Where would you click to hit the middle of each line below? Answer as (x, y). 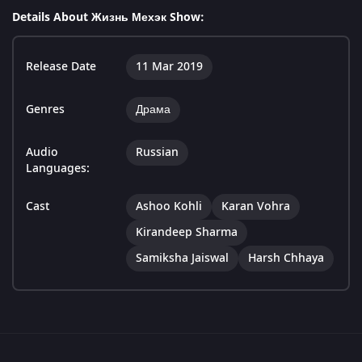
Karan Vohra (256, 207)
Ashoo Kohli (169, 207)
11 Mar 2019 (169, 67)
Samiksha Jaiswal (182, 259)
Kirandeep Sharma (187, 233)
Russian (157, 153)
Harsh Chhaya (286, 259)
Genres (45, 110)
